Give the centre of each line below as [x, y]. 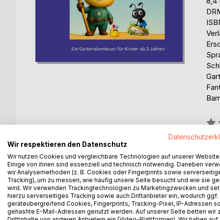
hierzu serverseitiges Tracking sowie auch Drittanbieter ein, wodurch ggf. [113, 195]
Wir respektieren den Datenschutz [67, 144]
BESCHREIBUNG [75, 207]
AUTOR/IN [144, 207]
